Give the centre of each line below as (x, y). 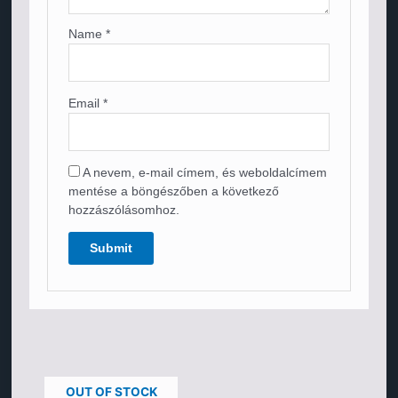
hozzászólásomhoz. (124, 210)
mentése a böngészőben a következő (174, 191)
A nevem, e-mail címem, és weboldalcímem (205, 173)
